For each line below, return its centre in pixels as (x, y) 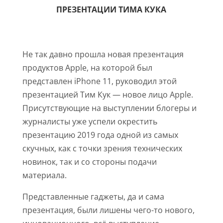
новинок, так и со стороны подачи (89, 162)
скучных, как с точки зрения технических (102, 149)
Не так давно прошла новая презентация (103, 55)
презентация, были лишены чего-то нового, (108, 210)
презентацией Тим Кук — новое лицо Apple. (108, 95)
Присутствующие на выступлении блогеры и (109, 108)
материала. (44, 175)
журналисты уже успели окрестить (90, 122)
